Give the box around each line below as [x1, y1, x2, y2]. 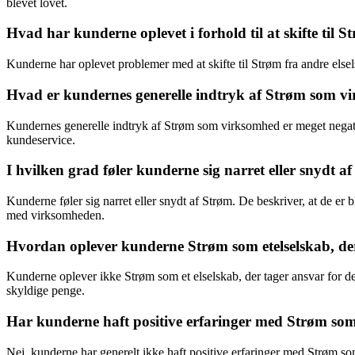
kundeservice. [6, 132, 75, 147]
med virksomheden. [6, 208, 105, 222]
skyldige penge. [6, 284, 85, 298]
